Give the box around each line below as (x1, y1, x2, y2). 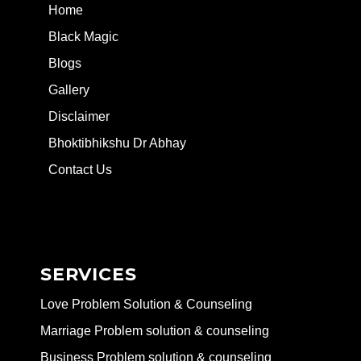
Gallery (48, 83, 89, 98)
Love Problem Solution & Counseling (40, 297, 252, 312)
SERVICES (40, 263, 137, 286)
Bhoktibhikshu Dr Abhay (48, 136, 186, 151)
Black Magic (48, 30, 118, 44)
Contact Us (48, 163, 112, 177)
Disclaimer (48, 110, 110, 124)
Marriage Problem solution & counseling (40, 324, 269, 338)
